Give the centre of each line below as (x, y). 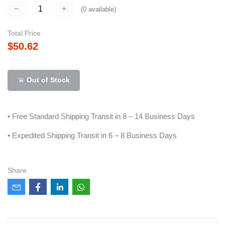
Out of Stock (47, 80)
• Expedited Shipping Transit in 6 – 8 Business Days (92, 135)
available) (101, 9)
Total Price (24, 33)
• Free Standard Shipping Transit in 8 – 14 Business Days (101, 116)
